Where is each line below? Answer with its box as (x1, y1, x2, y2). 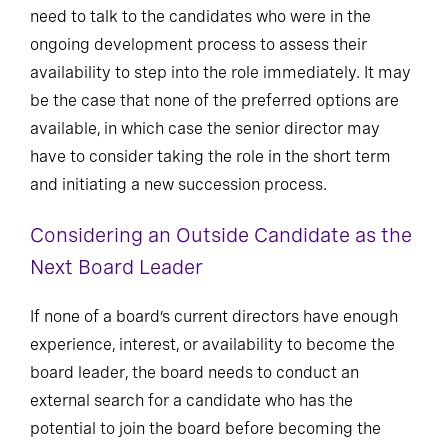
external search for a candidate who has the (30, 390, 353, 410)
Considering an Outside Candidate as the (30, 222, 412, 247)
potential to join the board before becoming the (30, 418, 381, 438)
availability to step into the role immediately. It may (30, 62, 411, 82)
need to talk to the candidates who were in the (30, 6, 371, 26)
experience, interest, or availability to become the (30, 334, 395, 354)
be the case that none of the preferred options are (30, 90, 399, 110)
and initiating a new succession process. (30, 174, 327, 194)
